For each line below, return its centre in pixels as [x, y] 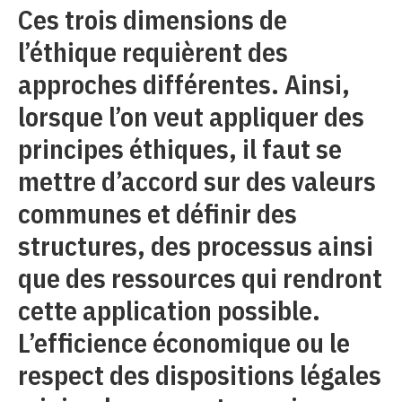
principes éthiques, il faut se [180, 148]
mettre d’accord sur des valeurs [197, 180]
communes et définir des [157, 213]
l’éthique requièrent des [153, 51]
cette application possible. [169, 310]
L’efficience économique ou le [184, 342]
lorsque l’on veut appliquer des [191, 116]
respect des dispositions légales [200, 374]
